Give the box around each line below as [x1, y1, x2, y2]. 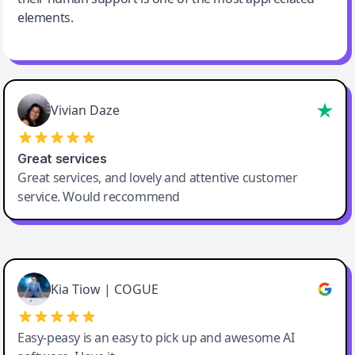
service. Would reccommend [17, 188, 181, 206]
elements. [17, 9, 74, 27]
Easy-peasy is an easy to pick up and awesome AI [17, 329, 295, 347]
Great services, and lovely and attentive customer [17, 169, 298, 187]
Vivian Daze [51, 101, 120, 120]
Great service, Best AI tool [16, 274, 152, 290]
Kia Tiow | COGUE [51, 281, 158, 299]
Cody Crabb [16, 252, 101, 274]
